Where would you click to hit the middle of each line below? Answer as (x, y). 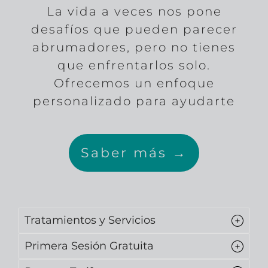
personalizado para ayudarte (134, 101)
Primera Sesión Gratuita (89, 246)
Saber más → (134, 153)
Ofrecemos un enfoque (134, 83)
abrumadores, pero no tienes (134, 48)
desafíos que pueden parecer (134, 30)
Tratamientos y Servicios (90, 220)
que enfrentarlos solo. (134, 66)
